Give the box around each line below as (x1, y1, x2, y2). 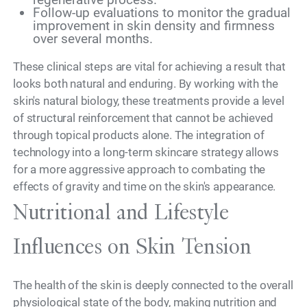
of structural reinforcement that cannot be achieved (13, 111, 273, 125)
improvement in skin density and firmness (32, 18, 275, 34)
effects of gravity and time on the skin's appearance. (13, 180, 276, 194)
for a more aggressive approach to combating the (13, 162, 266, 177)
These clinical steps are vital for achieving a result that (13, 60, 286, 74)
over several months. (32, 31, 153, 47)
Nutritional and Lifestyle (13, 199, 229, 225)
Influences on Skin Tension (13, 234, 251, 260)
